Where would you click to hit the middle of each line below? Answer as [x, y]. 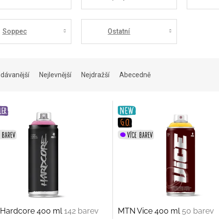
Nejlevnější [55, 75]
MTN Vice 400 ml [150, 211]
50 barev [198, 211]
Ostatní [119, 31]
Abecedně [135, 75]
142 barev [81, 211]
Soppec [14, 31]
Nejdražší [95, 75]
